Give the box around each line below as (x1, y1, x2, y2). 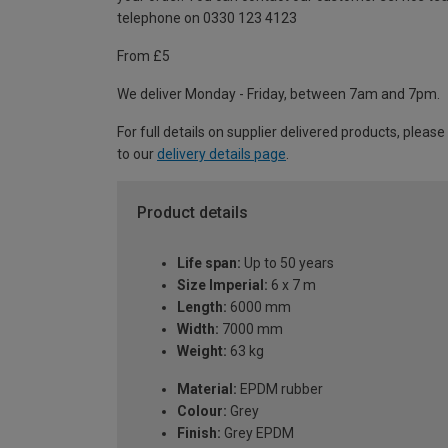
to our (117, 146, 157, 163)
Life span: (177, 254, 241, 271)
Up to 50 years (241, 254, 334, 271)
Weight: (177, 342, 227, 359)
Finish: (177, 424, 221, 441)
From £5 (117, 48, 170, 65)
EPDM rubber (237, 380, 323, 397)
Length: (177, 298, 227, 315)
